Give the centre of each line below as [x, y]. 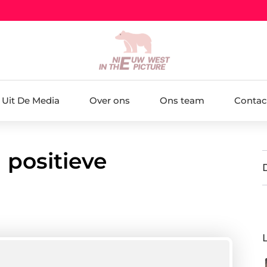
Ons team [182, 100]
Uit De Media [30, 100]
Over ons [109, 100]
